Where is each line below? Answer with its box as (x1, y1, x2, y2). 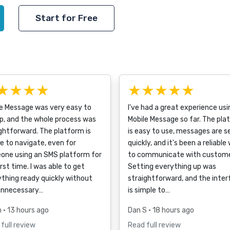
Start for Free (35, 12, 98, 23)
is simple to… (128, 186, 170, 195)
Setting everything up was (128, 162, 216, 171)
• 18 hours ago (148, 206, 194, 215)
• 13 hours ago (3, 206, 49, 215)
